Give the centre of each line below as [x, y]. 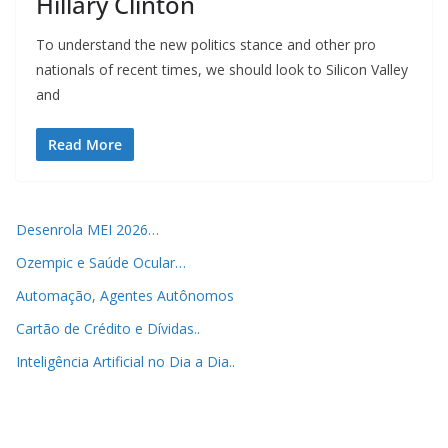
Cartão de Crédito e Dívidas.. [108, 329]
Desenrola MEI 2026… [87, 230]
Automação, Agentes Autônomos [125, 296]
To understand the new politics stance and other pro [206, 45]
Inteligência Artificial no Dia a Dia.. [125, 362]
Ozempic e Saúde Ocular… [101, 263]
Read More [85, 145]
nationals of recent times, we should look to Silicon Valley [222, 70]
